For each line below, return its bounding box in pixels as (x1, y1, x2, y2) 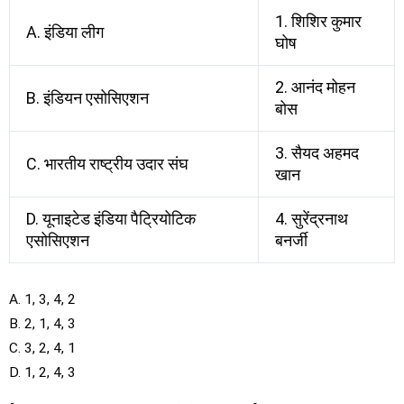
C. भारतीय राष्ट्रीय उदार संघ (26, 154, 188, 173)
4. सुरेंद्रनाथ (275, 209, 348, 228)
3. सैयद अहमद (275, 143, 359, 162)
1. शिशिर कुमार (275, 12, 362, 31)
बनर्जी (275, 231, 308, 250)
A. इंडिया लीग (26, 23, 104, 41)
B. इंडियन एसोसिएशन (26, 88, 149, 107)
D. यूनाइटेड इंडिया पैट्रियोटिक (26, 209, 196, 228)
